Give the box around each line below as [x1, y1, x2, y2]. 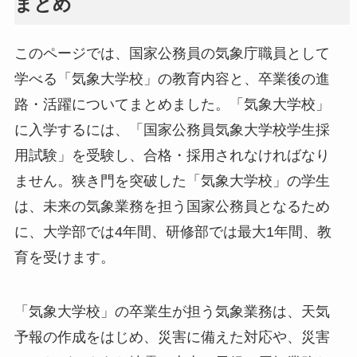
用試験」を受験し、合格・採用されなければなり [14, 147, 330, 164]
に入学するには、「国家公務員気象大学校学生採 [14, 122, 330, 139]
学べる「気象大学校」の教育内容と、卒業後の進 [14, 71, 330, 88]
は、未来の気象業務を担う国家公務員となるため [14, 198, 330, 215]
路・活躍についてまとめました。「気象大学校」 [14, 96, 330, 113]
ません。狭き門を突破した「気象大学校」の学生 [14, 173, 330, 190]
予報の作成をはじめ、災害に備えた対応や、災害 [14, 329, 330, 346]
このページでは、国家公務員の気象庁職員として [14, 45, 330, 62]
